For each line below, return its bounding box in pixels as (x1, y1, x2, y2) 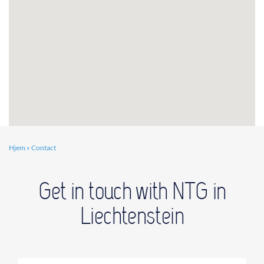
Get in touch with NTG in (38, 176, 226, 206)
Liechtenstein (80, 201, 184, 230)
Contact (31, 143, 56, 152)
